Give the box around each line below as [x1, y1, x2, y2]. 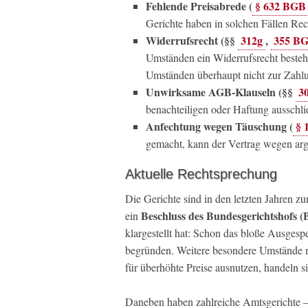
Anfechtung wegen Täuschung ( [146, 118, 293, 134]
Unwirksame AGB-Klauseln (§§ [146, 84, 296, 100]
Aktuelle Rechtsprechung [125, 166, 277, 181]
